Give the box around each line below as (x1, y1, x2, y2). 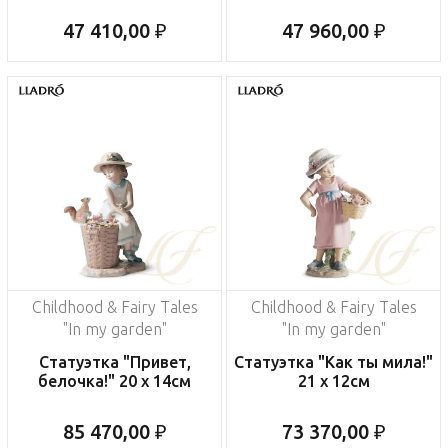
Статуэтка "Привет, (38, 353, 191, 372)
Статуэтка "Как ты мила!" (234, 353, 433, 372)
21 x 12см (297, 372, 370, 391)
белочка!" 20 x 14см (38, 372, 191, 391)
